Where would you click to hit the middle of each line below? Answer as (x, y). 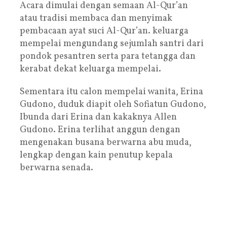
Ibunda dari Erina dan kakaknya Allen (98, 117)
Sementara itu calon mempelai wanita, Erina (111, 92)
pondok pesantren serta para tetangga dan (108, 56)
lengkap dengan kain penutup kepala (96, 155)
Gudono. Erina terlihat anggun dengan (100, 130)
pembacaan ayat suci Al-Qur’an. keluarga (104, 31)
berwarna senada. (56, 168)
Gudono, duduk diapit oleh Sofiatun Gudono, (113, 104)
